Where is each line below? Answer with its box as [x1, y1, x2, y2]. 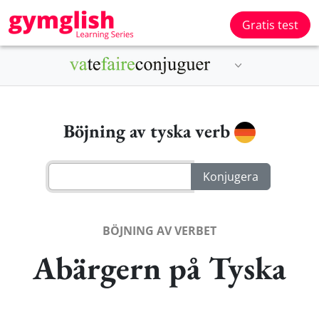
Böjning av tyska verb [63, 119, 234, 143]
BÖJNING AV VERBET [103, 222, 216, 239]
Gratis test [242, 17, 298, 33]
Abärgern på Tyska [33, 246, 286, 288]
